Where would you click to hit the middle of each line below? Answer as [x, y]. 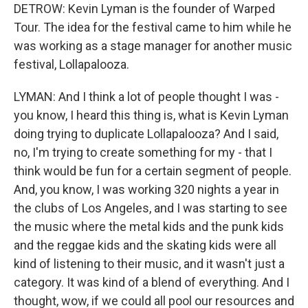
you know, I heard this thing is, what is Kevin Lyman [151, 115]
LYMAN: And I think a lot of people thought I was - [146, 97]
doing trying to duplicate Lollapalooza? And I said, [146, 134]
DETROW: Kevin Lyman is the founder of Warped [144, 9]
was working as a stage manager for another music [153, 46]
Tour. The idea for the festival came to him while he [153, 27]
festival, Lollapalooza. [71, 64]
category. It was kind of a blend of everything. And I [152, 282]
